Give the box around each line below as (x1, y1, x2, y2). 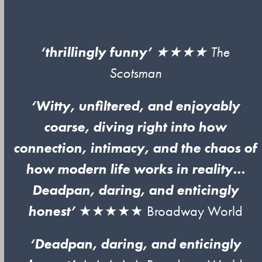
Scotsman (109, 64, 161, 82)
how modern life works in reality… (25, 160, 245, 178)
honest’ (27, 202, 79, 220)
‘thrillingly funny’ (40, 43, 153, 61)
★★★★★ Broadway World (78, 202, 243, 220)
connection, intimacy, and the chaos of (13, 139, 257, 157)
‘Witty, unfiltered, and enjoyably (30, 96, 240, 115)
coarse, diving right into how (44, 118, 227, 136)
